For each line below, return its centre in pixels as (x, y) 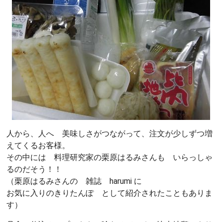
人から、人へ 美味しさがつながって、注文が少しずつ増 (110, 133)
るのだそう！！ (34, 169)
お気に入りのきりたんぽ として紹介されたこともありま (110, 193)
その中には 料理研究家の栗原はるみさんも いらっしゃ (110, 157)
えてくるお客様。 (38, 145)
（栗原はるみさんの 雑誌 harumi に (78, 181)
